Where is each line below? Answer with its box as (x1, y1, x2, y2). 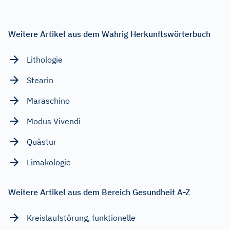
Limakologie (27, 157, 71, 167)
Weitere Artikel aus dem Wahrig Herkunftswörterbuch (8, 28, 210, 39)
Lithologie (27, 54, 63, 65)
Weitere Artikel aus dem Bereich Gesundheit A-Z (8, 186, 190, 197)
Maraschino (27, 95, 70, 106)
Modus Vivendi (27, 116, 81, 126)
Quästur (27, 136, 56, 147)
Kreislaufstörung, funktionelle (27, 212, 136, 223)
